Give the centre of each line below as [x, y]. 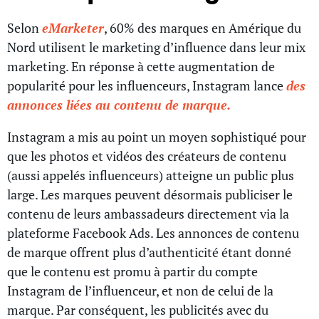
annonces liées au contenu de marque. [119, 104]
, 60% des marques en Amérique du [203, 27]
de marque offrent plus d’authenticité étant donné [149, 252]
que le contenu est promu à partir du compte [132, 271]
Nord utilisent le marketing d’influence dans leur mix [156, 47]
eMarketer [73, 27]
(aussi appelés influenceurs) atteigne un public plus [151, 175]
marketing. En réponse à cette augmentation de [141, 66]
